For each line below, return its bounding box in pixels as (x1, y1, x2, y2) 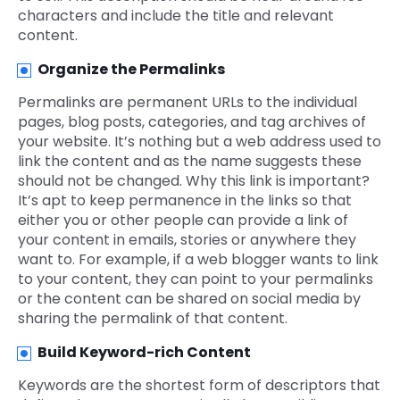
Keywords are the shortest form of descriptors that (18, 375, 380, 396)
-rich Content (146, 342, 251, 363)
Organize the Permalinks (37, 59, 225, 80)
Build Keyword (37, 342, 146, 363)
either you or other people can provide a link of (18, 210, 348, 231)
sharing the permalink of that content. (18, 308, 287, 329)
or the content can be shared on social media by (18, 288, 361, 310)
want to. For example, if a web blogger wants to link (18, 249, 379, 271)
